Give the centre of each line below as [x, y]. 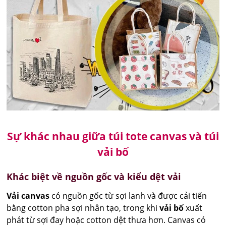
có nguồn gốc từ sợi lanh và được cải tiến [128, 195]
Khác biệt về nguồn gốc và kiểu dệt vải [94, 176]
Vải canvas [28, 195]
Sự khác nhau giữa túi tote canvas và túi [113, 136]
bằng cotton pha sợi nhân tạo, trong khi [83, 208]
